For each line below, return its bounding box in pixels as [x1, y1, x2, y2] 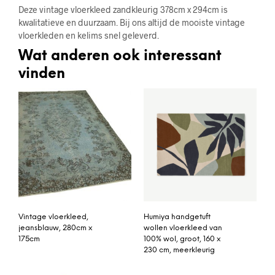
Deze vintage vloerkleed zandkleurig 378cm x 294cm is [18, 4, 228, 15]
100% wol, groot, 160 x [144, 235, 220, 244]
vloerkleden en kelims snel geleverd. [18, 30, 159, 41]
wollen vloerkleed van [144, 224, 222, 233]
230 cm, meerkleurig [144, 246, 215, 255]
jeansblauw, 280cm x [18, 224, 92, 233]
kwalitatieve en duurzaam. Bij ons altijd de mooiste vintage [18, 17, 245, 28]
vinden [18, 67, 65, 82]
